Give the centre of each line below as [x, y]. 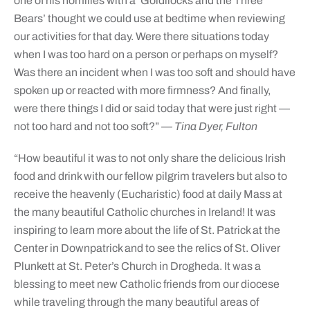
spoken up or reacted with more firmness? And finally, [142, 91]
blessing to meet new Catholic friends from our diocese [146, 284]
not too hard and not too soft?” [87, 127]
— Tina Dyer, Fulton [209, 127]
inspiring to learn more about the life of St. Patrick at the [147, 230]
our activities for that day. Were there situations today [141, 37]
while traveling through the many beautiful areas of [136, 302]
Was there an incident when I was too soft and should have [154, 73]
